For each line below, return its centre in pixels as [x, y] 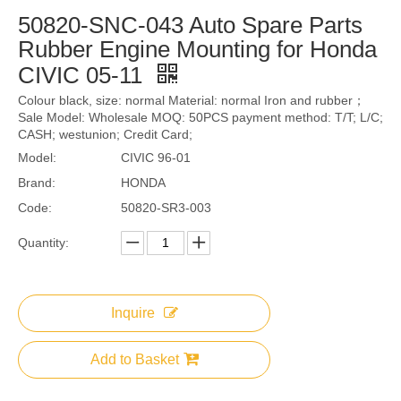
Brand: [37, 182]
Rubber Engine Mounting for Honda [197, 49]
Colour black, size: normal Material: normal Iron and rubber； [192, 100]
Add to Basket [134, 359]
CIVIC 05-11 [83, 75]
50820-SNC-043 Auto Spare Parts [190, 25]
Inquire [132, 312]
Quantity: [43, 242]
